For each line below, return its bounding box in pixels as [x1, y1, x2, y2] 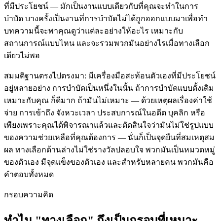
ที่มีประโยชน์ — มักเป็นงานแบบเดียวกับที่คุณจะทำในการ [4, 1, 198, 10]
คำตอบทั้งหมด [4, 170, 54, 179]
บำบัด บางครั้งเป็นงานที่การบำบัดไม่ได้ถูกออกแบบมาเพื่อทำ [4, 14, 208, 23]
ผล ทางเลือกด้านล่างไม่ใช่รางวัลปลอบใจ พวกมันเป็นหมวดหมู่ [4, 145, 215, 154]
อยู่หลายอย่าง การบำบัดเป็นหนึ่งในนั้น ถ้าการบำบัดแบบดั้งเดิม [4, 83, 214, 92]
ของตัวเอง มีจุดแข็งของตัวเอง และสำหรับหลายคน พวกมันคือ [4, 157, 214, 166]
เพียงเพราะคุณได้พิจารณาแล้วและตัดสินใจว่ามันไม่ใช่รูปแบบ [4, 120, 214, 129]
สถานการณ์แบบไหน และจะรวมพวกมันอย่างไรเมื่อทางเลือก [4, 38, 210, 47]
